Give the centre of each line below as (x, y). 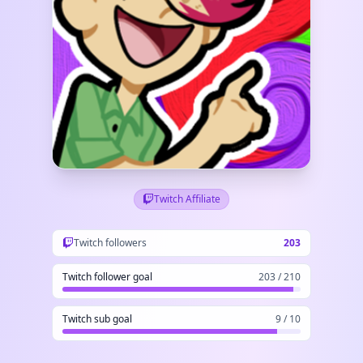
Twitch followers (110, 243)
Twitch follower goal (107, 277)
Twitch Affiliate (187, 199)
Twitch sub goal (97, 319)
